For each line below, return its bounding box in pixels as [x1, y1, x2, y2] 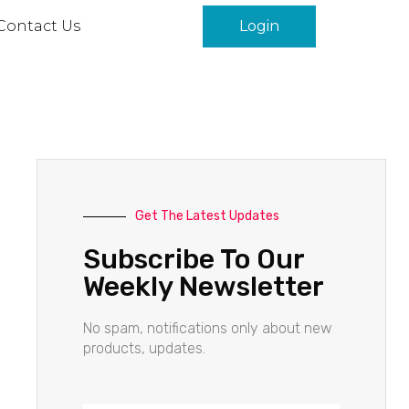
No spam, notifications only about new [83, 320, 333, 338]
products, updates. [83, 340, 206, 358]
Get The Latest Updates [135, 208, 280, 225]
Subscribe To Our [83, 243, 305, 277]
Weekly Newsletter [83, 270, 325, 304]
